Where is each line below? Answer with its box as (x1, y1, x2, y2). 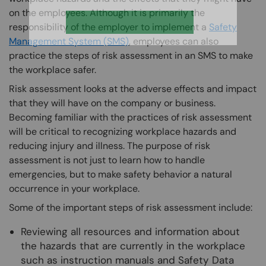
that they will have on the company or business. (9, 97, 216, 110)
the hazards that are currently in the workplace (21, 239, 245, 253)
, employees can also (129, 35, 218, 48)
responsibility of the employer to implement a (9, 21, 209, 34)
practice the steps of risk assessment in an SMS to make (9, 49, 253, 62)
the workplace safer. (9, 64, 96, 77)
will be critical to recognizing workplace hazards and (9, 125, 236, 138)
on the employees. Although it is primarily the (9, 7, 205, 20)
